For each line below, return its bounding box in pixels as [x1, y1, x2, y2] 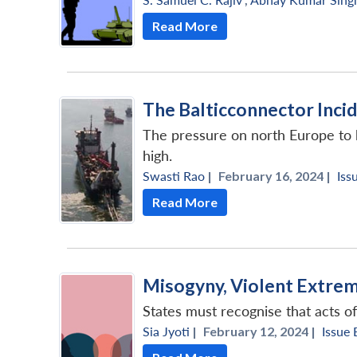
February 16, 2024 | [218, 167, 331, 183]
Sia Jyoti [143, 323, 190, 339]
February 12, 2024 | [203, 323, 316, 339]
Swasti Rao [143, 167, 205, 183]
